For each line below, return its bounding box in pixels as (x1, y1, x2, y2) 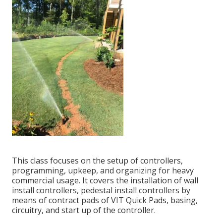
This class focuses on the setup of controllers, (12, 155, 183, 166)
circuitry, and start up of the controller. (12, 205, 156, 216)
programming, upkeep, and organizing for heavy (12, 165, 194, 176)
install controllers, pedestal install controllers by (12, 185, 190, 196)
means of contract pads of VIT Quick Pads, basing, (12, 195, 198, 206)
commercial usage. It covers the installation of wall (12, 175, 198, 186)
